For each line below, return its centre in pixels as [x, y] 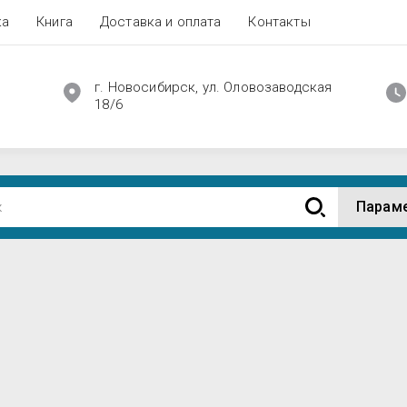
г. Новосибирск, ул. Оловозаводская [213, 87]
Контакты [279, 22]
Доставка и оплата [160, 22]
